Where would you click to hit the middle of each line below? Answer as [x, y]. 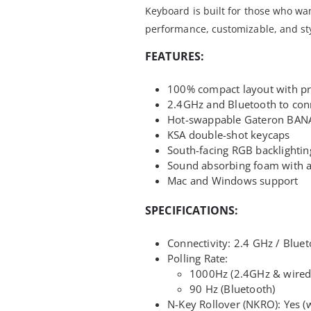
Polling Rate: [198, 258]
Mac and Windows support [233, 180]
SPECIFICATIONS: [192, 210]
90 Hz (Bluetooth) [233, 288]
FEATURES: [175, 56]
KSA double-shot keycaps [229, 134]
